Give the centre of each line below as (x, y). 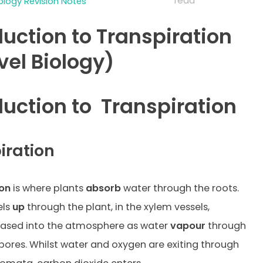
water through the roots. (180, 188)
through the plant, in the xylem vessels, (117, 207)
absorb (103, 188)
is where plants (48, 188)
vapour (188, 226)
